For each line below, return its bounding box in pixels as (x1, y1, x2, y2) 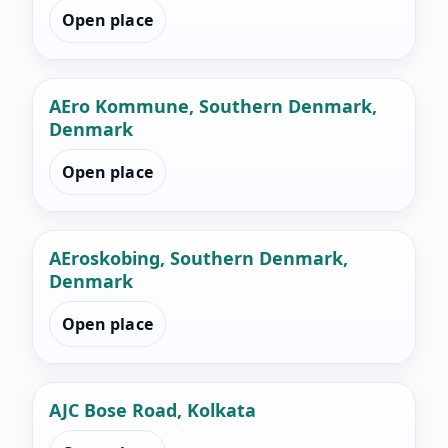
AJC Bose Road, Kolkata (49, 398, 256, 423)
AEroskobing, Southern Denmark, (49, 246, 348, 271)
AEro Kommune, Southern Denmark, (49, 94, 377, 119)
